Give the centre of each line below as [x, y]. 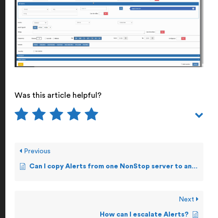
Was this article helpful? [58, 95]
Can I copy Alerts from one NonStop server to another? [110, 166]
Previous [36, 151]
